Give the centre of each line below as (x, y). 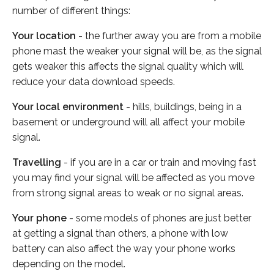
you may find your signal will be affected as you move (133, 177)
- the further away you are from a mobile (168, 35)
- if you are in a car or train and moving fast (159, 162)
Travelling (37, 162)
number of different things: (71, 10)
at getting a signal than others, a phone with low (120, 233)
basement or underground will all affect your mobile (128, 122)
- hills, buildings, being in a (183, 106)
